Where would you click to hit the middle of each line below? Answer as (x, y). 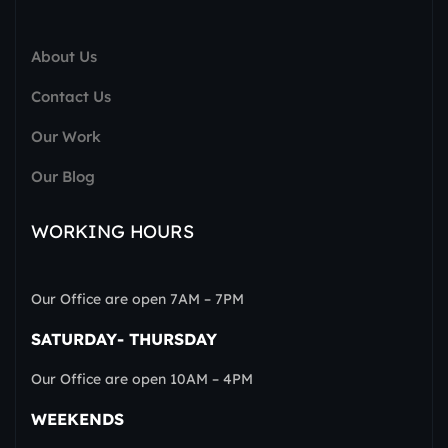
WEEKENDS (77, 419)
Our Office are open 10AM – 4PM (142, 379)
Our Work (66, 137)
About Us (64, 57)
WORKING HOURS (112, 232)
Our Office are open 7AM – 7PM (137, 299)
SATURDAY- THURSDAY (124, 339)
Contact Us (71, 97)
